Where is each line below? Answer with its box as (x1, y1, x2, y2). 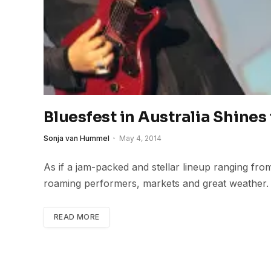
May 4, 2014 (119, 134, 162, 143)
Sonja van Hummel (44, 134, 109, 143)
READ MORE (54, 212, 100, 221)
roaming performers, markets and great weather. (44, 177, 269, 189)
